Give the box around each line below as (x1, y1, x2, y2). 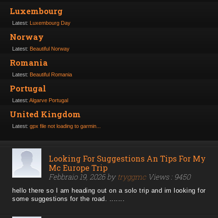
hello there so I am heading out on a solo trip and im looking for (12, 187, 206, 195)
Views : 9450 (146, 172, 190, 182)
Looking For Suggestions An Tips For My (49, 153, 206, 164)
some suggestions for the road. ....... (12, 195, 125, 203)
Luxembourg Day (30, 20, 71, 26)
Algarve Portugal (29, 97, 68, 104)
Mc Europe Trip (49, 163, 108, 173)
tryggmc (117, 172, 146, 182)
